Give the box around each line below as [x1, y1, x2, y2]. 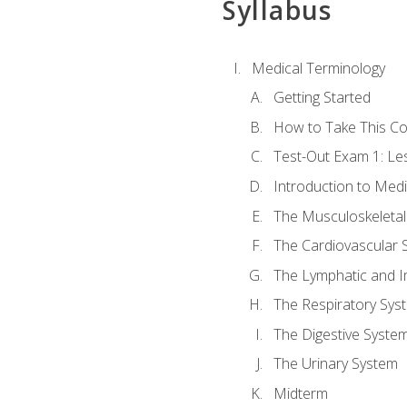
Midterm [273, 382, 328, 403]
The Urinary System [273, 353, 398, 374]
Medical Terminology [251, 57, 385, 78]
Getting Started [273, 87, 371, 108]
